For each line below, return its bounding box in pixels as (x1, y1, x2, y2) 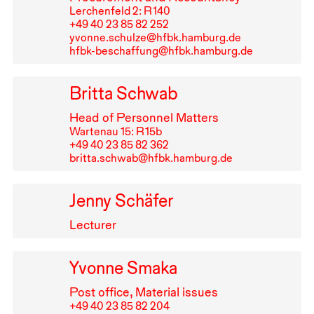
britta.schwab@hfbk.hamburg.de (69, 151, 233, 165)
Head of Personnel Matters (69, 110, 219, 125)
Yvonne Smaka (69, 257, 177, 278)
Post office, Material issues (69, 284, 218, 299)
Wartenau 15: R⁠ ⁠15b (69, 125, 162, 139)
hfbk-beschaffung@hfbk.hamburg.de (69, 44, 253, 58)
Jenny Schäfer (69, 190, 174, 212)
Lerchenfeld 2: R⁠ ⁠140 (69, 4, 170, 18)
